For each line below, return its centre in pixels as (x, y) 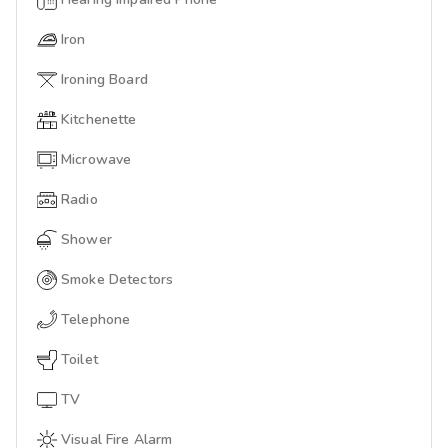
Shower (86, 239)
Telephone (96, 319)
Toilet (79, 359)
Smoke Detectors (117, 279)
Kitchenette (99, 119)
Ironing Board (104, 79)
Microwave (96, 159)
